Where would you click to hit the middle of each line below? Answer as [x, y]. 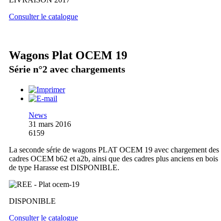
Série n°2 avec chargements [67, 69]
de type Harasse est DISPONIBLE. [64, 167]
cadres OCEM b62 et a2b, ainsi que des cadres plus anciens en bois [113, 158]
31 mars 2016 [50, 124]
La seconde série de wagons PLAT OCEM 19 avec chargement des [114, 149]
